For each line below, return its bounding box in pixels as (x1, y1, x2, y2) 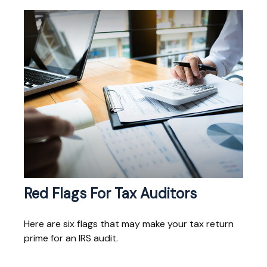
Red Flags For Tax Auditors (24, 184, 197, 203)
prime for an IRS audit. (24, 232, 118, 245)
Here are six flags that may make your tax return (24, 218, 234, 231)
